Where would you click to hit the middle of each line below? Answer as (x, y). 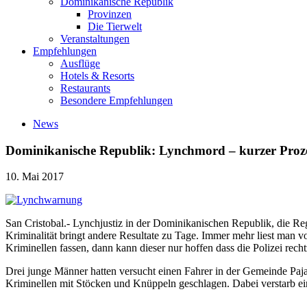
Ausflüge (80, 63)
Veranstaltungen (95, 38)
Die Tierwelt (115, 26)
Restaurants (85, 88)
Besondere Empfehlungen (116, 100)
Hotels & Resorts (97, 75)
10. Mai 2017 (35, 177)
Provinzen (110, 14)
